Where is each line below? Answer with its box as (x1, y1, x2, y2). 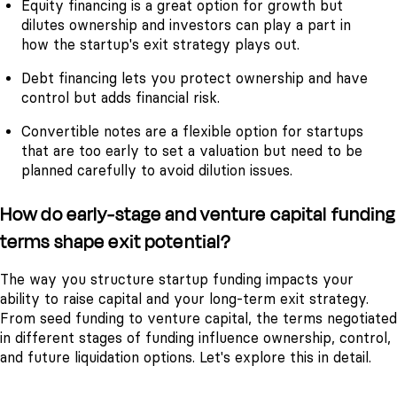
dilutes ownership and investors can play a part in (21, 16, 351, 34)
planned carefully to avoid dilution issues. (21, 162, 292, 180)
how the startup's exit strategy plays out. (21, 35, 300, 53)
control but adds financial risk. (21, 89, 220, 106)
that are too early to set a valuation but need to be (21, 143, 362, 160)
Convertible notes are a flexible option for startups (21, 123, 363, 141)
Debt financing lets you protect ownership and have (21, 69, 368, 87)
